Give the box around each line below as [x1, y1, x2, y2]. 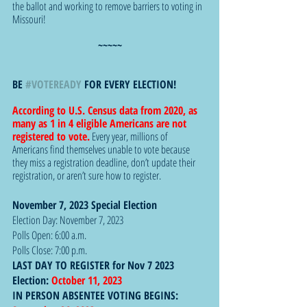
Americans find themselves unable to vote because [12, 141, 192, 157]
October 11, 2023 [51, 272, 122, 288]
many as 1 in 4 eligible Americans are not [12, 115, 189, 131]
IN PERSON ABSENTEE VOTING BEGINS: [12, 287, 184, 303]
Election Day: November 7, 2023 [12, 212, 123, 228]
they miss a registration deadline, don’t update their [12, 154, 197, 170]
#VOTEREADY [25, 76, 82, 92]
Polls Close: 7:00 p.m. [12, 242, 87, 258]
